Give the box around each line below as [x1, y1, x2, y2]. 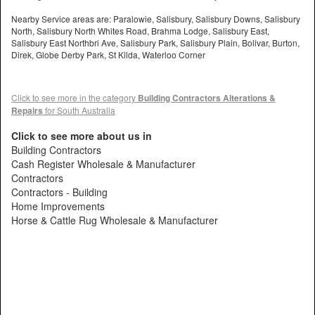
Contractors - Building [11, 185, 108, 200]
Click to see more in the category [11, 91, 138, 104]
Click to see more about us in [11, 129, 152, 143]
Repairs [11, 104, 43, 117]
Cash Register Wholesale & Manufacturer [11, 157, 195, 172]
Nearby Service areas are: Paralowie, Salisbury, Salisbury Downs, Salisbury [11, 13, 300, 25]
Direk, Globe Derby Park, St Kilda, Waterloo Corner [11, 49, 205, 61]
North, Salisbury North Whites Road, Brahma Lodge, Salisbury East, [11, 25, 269, 37]
